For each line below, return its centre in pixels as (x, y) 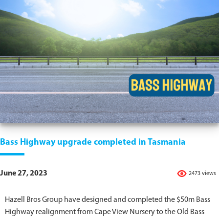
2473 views (202, 174)
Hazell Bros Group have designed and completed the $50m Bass (108, 200)
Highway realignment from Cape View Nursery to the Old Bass (105, 212)
